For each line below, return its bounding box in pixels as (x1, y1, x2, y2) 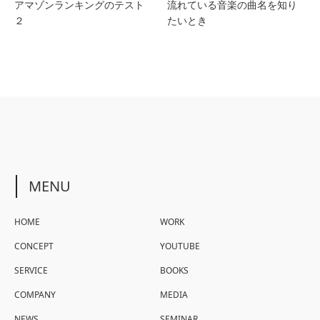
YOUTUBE (159, 240, 200, 253)
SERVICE (14, 264, 48, 277)
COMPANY (14, 289, 56, 301)
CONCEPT (14, 240, 54, 253)
